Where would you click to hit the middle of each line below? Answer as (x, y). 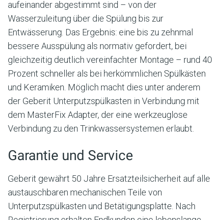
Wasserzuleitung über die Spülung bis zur (86, 18)
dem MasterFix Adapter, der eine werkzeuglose (98, 114)
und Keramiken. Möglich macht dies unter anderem (104, 87)
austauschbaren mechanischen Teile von (85, 192)
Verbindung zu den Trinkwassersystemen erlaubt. (101, 128)
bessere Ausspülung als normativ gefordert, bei (97, 46)
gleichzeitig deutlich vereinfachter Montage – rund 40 (110, 59)
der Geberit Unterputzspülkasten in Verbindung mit (104, 101)
